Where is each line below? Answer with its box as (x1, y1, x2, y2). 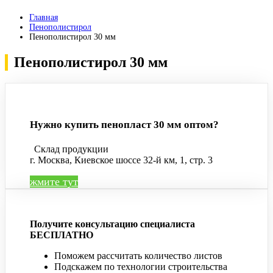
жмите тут (30, 175, 78, 188)
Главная (29, 13, 58, 23)
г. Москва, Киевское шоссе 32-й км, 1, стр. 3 (30, 154, 213, 165)
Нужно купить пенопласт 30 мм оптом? (30, 119, 219, 131)
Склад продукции (34, 143, 108, 154)
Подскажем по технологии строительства (54, 261, 227, 272)
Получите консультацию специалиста (30, 218, 195, 229)
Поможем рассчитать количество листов (54, 250, 222, 261)
